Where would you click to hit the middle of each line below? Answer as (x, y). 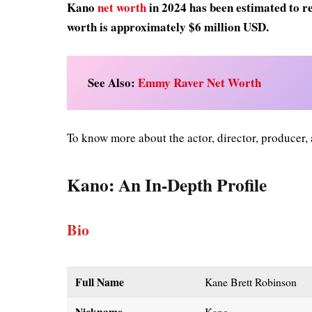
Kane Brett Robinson (251, 282)
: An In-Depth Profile (188, 185)
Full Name (100, 282)
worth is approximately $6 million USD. (170, 27)
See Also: (113, 82)
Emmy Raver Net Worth (200, 82)
